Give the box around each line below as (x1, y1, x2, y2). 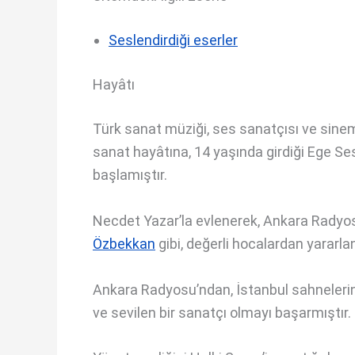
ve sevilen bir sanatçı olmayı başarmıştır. (93, 303, 351, 321)
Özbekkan (93, 235, 155, 252)
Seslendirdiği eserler (109, 32, 238, 48)
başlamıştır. (93, 166, 167, 183)
